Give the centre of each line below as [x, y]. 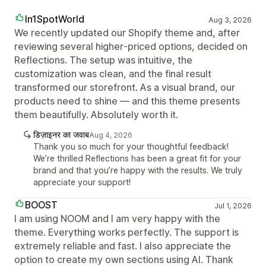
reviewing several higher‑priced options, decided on [131, 46]
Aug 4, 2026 [111, 135]
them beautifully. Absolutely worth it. [96, 114]
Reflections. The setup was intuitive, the [103, 60]
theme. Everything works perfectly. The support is [126, 232]
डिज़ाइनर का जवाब [61, 134]
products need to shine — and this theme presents [127, 101]
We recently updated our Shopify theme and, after [127, 32]
